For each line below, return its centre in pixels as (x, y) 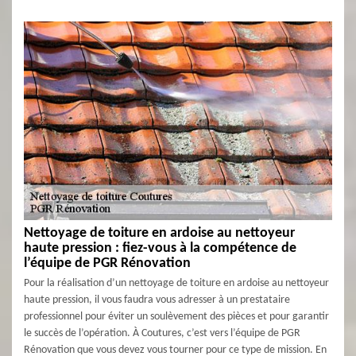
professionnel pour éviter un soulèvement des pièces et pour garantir (176, 317)
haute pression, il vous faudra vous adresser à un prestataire (157, 300)
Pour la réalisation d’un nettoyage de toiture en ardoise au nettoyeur (176, 283)
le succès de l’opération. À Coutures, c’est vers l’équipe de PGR (162, 333)
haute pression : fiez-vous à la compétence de (160, 248)
